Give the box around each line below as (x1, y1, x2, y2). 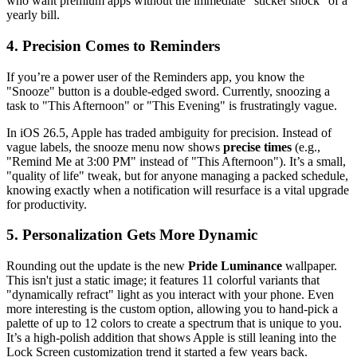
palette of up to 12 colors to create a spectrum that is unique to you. (6, 316, 342, 331)
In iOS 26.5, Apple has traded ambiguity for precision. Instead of (6, 125, 331, 139)
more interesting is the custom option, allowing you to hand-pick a (6, 302, 338, 316)
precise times (223, 139, 292, 154)
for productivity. (6, 197, 87, 211)
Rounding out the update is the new (6, 259, 188, 273)
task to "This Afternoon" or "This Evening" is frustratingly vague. (6, 98, 337, 112)
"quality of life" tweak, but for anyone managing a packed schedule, (6, 168, 348, 182)
